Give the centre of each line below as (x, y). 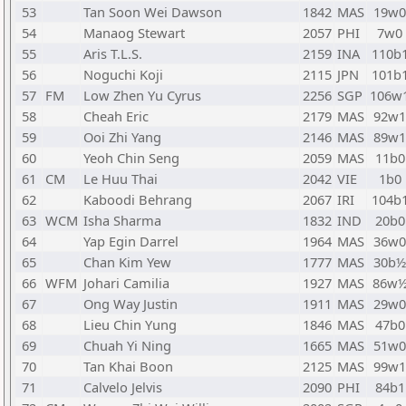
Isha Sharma (122, 220)
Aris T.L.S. (113, 53)
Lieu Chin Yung (130, 324)
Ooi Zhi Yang (122, 137)
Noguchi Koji (123, 74)
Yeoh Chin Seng (131, 158)
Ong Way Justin (130, 304)
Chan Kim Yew (127, 262)
